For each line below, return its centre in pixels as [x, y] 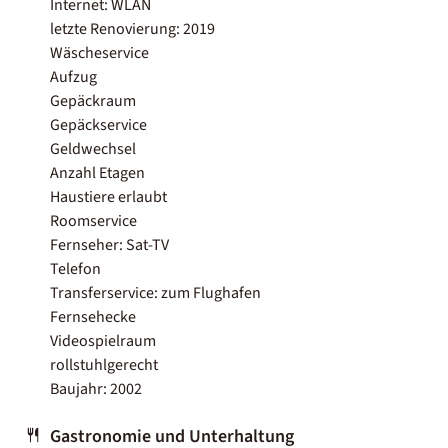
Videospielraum [103, 340]
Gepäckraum [93, 100]
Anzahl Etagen [97, 172]
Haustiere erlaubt [108, 196]
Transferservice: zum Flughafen [155, 292]
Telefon [75, 268]
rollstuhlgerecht [104, 364]
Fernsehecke [93, 316]
